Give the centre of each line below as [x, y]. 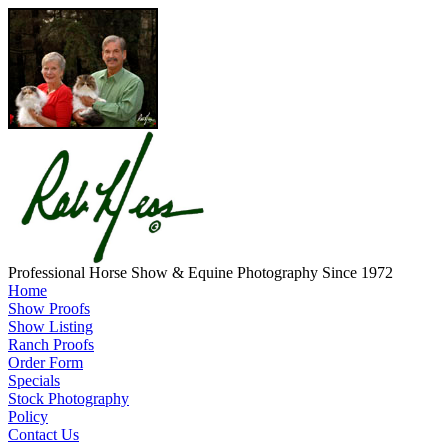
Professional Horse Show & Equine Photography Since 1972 [200, 272]
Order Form [45, 362]
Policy [28, 416]
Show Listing [50, 326]
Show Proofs [49, 308]
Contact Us [43, 434]
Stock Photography [68, 398]
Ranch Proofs [51, 344]
